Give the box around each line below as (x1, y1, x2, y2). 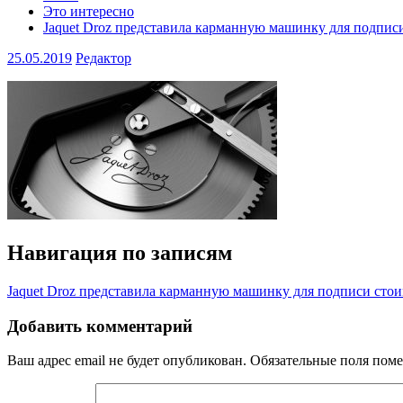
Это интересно (43, 4, 134, 19)
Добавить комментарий (7, 316, 193, 336)
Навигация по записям (7, 240, 232, 264)
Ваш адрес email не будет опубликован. (7, 353, 246, 369)
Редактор (76, 50, 131, 66)
